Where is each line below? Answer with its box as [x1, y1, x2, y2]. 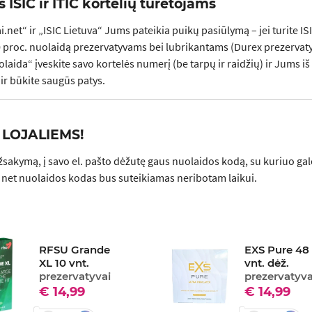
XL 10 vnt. [39, 256, 90, 270]
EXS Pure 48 [244, 243, 310, 257]
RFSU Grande [39, 243, 111, 257]
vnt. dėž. [244, 256, 290, 270]
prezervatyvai [39, 270, 111, 283]
